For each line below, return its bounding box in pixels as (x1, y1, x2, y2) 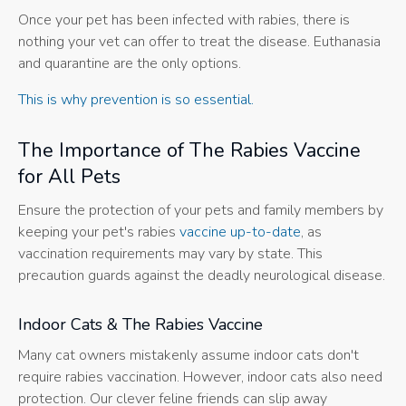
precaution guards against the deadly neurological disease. (18, 266, 385, 286)
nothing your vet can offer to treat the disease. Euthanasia (18, 32, 381, 53)
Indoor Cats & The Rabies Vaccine (18, 314, 263, 336)
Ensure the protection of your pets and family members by (18, 200, 383, 221)
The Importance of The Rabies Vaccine (18, 137, 361, 165)
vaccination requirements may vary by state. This (18, 244, 323, 265)
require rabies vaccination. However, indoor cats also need (18, 367, 382, 388)
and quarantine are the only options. (18, 53, 241, 74)
